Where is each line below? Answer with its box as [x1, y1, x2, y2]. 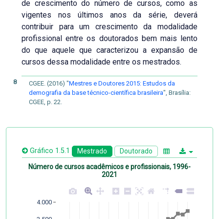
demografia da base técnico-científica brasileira [29, 89, 163, 96]
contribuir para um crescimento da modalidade [22, 22, 197, 31]
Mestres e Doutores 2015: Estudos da [69, 80, 175, 87]
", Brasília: [163, 89, 191, 96]
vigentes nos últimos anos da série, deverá [22, 10, 197, 20]
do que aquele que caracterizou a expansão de [22, 45, 197, 55]
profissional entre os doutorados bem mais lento [22, 34, 197, 43]
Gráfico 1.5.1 [30, 147, 70, 155]
